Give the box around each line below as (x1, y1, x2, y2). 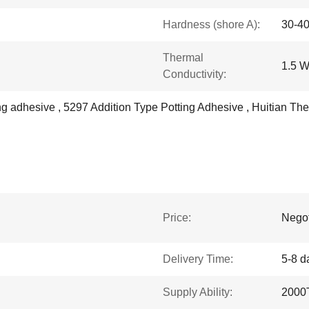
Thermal (163, 52, 203, 63)
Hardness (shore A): (163, 19, 260, 30)
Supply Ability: (163, 286, 232, 298)
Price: (163, 212, 191, 223)
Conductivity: (163, 68, 226, 80)
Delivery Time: (163, 253, 233, 265)
